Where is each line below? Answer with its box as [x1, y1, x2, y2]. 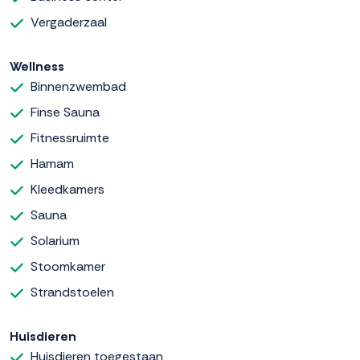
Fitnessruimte [31, 129, 109, 146]
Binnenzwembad [31, 77, 126, 95]
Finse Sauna [31, 103, 100, 121]
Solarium [31, 231, 80, 249]
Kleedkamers [31, 180, 104, 198]
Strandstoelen [31, 283, 114, 301]
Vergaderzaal [31, 13, 107, 31]
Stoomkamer [31, 257, 105, 275]
